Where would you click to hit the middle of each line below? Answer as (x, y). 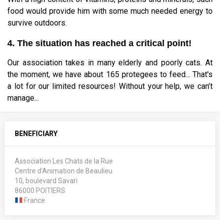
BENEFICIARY (36, 134)
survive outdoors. (37, 23)
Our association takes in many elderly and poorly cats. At (110, 63)
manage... (23, 98)
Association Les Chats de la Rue (64, 161)
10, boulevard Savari (46, 181)
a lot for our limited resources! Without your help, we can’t (110, 86)
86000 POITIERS (40, 191)
